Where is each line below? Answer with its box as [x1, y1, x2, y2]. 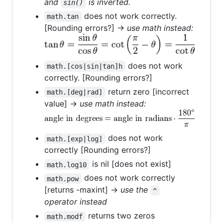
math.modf [47, 212, 83, 221]
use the [120, 185, 150, 195]
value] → [44, 99, 80, 109]
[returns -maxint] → [44, 185, 120, 195]
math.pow [47, 174, 79, 183]
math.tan [47, 12, 79, 20]
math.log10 [47, 160, 87, 169]
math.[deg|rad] [47, 88, 103, 97]
